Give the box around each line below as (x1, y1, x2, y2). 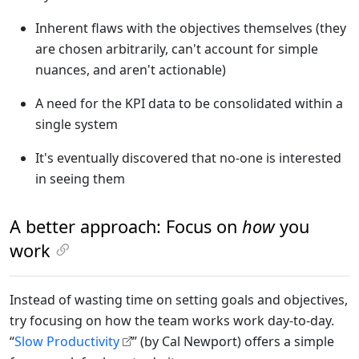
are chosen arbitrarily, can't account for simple (35, 39, 318, 58)
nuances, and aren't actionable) (35, 60, 226, 79)
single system (35, 115, 118, 133)
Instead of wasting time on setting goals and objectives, (10, 290, 348, 309)
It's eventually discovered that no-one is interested (35, 148, 341, 167)
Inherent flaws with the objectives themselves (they (35, 18, 346, 37)
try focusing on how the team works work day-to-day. (10, 311, 334, 329)
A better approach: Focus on (10, 214, 242, 238)
